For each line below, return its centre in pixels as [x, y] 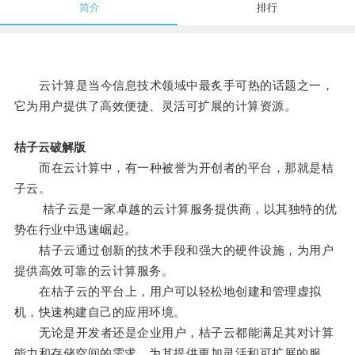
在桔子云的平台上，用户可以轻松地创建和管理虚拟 [168, 292]
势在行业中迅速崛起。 [75, 230]
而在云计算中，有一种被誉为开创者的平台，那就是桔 [174, 168]
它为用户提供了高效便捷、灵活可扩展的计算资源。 [155, 106]
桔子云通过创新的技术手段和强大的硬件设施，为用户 [174, 250]
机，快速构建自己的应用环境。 [100, 312]
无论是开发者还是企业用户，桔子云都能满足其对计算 [174, 333]
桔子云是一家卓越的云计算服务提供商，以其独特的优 [176, 209]
